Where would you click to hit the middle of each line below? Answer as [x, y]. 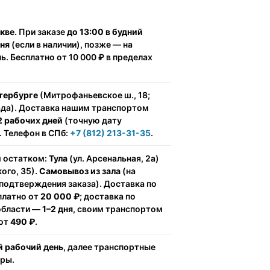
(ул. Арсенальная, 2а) [113, 158]
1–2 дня [58, 209]
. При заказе [41, 32]
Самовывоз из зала [80, 171]
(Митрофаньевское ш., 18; [94, 95]
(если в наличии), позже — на [71, 44]
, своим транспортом [118, 209]
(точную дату [92, 120]
